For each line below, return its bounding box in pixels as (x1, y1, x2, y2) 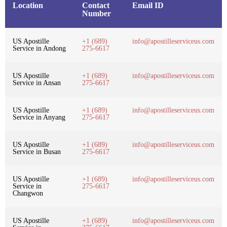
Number (82, 9, 111, 18)
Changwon (13, 190, 43, 198)
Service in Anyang (13, 113, 65, 122)
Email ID (132, 1, 164, 10)
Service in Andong (13, 45, 66, 53)
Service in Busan (13, 148, 61, 156)
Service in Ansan (13, 79, 61, 87)
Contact (82, 1, 109, 10)
